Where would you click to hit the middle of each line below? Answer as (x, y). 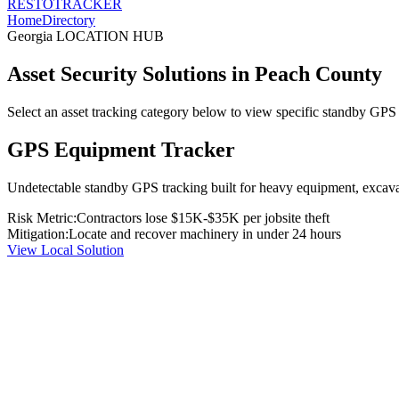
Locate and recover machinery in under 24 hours (205, 233)
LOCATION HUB (108, 36)
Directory (69, 20)
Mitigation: (38, 233)
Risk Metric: (42, 217)
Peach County (318, 73)
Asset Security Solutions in (131, 73)
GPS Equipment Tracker (121, 149)
